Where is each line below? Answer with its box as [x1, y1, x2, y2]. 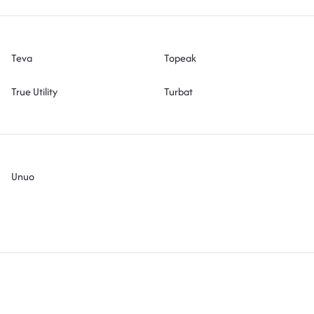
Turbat [163, 83, 193, 99]
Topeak [163, 50, 196, 65]
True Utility [11, 83, 58, 99]
